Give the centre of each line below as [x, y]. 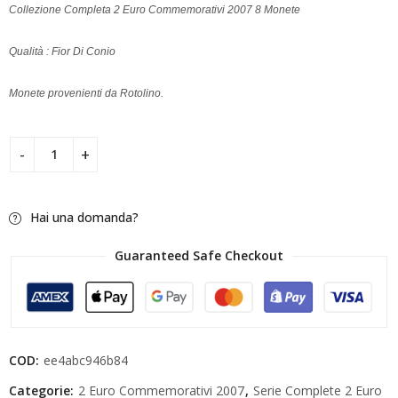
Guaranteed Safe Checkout [199, 256]
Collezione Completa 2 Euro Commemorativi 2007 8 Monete [156, 9]
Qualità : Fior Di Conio [62, 51]
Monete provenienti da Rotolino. [86, 93]
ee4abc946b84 [86, 360]
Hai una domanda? [83, 217]
